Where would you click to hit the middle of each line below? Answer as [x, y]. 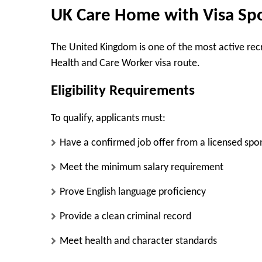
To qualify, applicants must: [108, 119]
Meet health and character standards [138, 242]
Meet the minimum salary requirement [142, 168]
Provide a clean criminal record [125, 217]
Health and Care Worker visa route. [125, 64]
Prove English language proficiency [133, 192]
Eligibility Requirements [123, 91]
